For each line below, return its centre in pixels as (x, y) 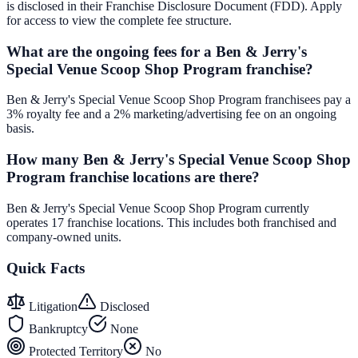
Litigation (52, 307)
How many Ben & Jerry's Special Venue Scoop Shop (179, 160)
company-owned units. (64, 237)
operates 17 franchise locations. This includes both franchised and (171, 222)
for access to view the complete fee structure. (119, 21)
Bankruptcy (57, 329)
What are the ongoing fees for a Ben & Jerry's (157, 51)
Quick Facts (46, 268)
